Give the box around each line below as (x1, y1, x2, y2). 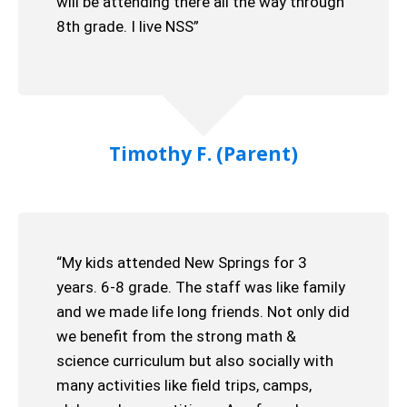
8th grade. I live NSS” (56, 17, 199, 35)
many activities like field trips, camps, (56, 376, 312, 394)
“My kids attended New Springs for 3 (56, 253, 307, 272)
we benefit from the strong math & (56, 327, 296, 345)
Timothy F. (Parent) (109, 141, 298, 166)
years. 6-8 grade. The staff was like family (56, 278, 345, 296)
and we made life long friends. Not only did (56, 303, 350, 321)
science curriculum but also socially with (56, 352, 333, 370)
